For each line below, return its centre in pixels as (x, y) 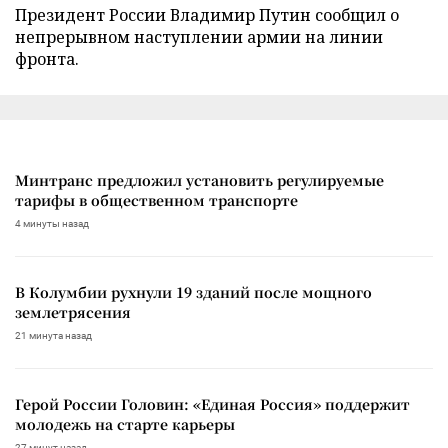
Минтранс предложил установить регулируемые (199, 179)
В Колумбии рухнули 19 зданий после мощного (193, 291)
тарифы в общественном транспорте (156, 199)
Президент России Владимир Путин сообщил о (207, 14)
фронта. (47, 58)
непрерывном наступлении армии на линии (199, 36)
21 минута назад (53, 335)
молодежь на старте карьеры (125, 423)
